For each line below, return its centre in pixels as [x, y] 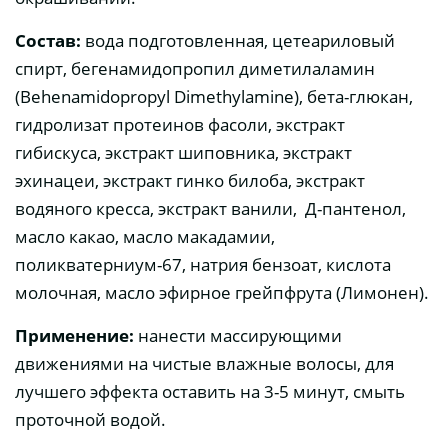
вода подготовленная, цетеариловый [238, 41]
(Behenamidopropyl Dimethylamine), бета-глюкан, [222, 97]
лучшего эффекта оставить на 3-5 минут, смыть [210, 392]
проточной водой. [90, 420]
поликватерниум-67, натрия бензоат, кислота [203, 265]
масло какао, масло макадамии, [145, 237]
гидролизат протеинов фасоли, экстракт [180, 125]
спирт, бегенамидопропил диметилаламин [195, 69]
